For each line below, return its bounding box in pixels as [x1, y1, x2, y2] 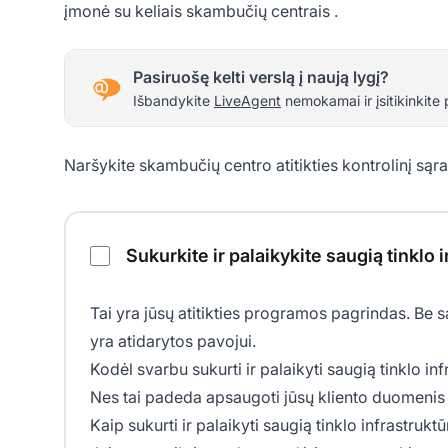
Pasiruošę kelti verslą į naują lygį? [133, 66, 389, 87]
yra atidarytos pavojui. [90, 330, 256, 351]
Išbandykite [133, 91, 214, 109]
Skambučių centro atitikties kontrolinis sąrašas [63, 213, 407, 234]
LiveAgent [214, 91, 281, 109]
